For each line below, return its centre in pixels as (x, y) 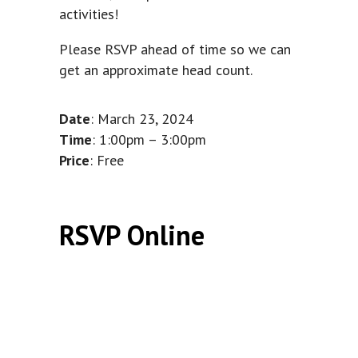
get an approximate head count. (156, 70)
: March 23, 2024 (142, 119)
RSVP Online (132, 235)
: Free (107, 160)
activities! (89, 14)
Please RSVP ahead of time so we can (175, 49)
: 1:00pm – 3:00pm (149, 139)
